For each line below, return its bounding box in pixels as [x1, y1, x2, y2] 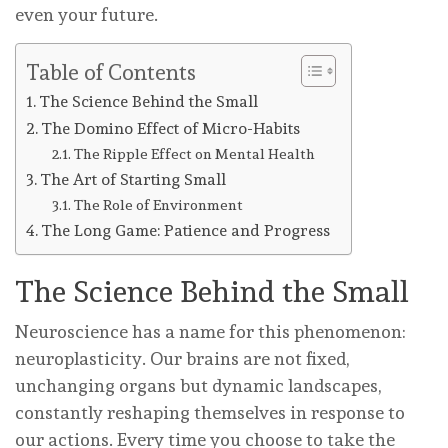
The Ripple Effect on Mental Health [73, 145, 315, 163]
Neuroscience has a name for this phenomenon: [15, 321, 406, 343]
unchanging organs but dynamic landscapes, [15, 375, 381, 397]
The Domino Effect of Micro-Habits [41, 119, 301, 139]
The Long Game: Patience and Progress [41, 221, 331, 241]
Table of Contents [26, 60, 196, 86]
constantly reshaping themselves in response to [15, 402, 405, 424]
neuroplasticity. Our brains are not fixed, [15, 348, 349, 370]
